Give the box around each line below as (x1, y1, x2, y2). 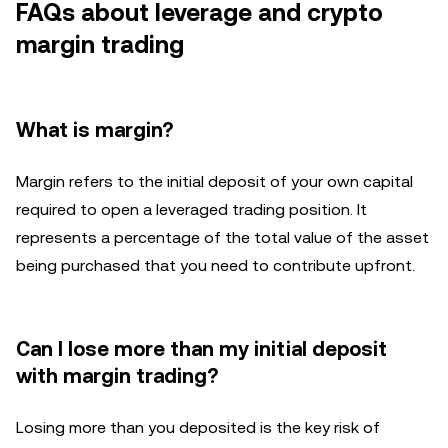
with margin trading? (16, 364, 218, 388)
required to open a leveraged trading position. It (16, 200, 367, 219)
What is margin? (16, 118, 173, 142)
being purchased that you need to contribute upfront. (16, 256, 415, 275)
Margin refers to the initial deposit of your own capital (16, 172, 413, 191)
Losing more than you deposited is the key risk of (16, 418, 380, 437)
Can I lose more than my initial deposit (16, 337, 387, 361)
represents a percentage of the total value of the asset (16, 228, 429, 247)
